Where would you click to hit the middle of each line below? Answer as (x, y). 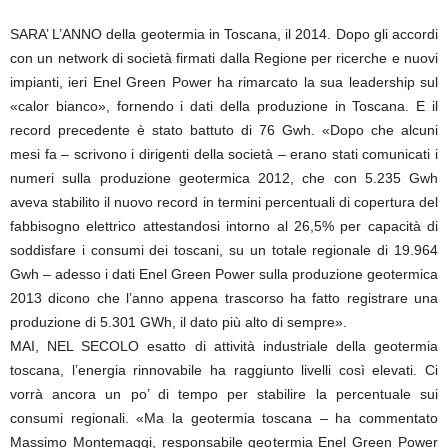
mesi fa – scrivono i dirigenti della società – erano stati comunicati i (224, 154)
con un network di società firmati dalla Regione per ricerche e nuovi (224, 58)
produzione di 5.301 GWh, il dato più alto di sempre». (178, 322)
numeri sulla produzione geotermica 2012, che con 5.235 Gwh (224, 178)
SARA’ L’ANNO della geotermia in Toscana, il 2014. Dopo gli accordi (224, 34)
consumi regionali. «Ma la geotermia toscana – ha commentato (224, 418)
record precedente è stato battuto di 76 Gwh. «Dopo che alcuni (224, 130)
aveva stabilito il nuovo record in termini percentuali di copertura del (224, 202)
